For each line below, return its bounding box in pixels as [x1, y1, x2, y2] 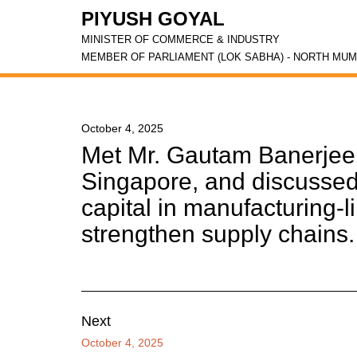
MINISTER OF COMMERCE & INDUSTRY [81, 33, 280, 45]
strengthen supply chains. [81, 221, 355, 247]
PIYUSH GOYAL [81, 8, 225, 29]
